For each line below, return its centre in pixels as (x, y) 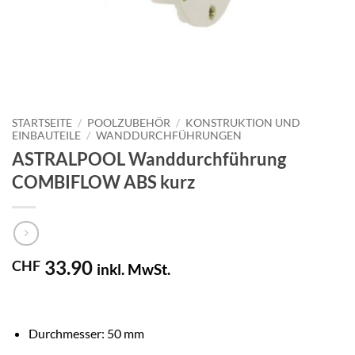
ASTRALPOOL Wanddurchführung (149, 158)
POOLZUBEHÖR (129, 123)
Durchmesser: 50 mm (86, 334)
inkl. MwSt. (134, 269)
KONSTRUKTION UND (243, 123)
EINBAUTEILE (46, 136)
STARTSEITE (42, 123)
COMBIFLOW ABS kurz (103, 181)
